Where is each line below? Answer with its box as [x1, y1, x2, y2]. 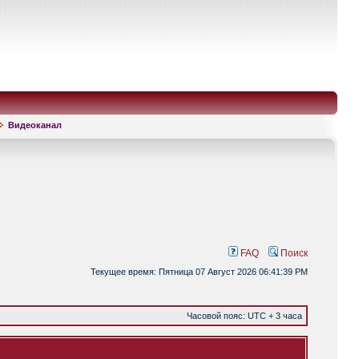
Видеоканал [8, 120, 62, 130]
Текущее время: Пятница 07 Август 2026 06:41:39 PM [91, 267, 308, 276]
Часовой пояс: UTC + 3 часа [187, 311, 302, 321]
